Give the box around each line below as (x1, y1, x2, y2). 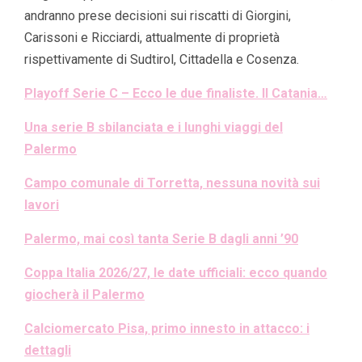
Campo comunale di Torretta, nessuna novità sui (24, 175, 320, 191)
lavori (24, 196, 59, 213)
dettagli (24, 342, 71, 358)
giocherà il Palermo (24, 286, 145, 302)
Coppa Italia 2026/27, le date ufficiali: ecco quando (24, 264, 327, 280)
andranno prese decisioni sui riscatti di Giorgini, (24, 7, 291, 23)
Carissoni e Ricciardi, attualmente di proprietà (24, 29, 280, 45)
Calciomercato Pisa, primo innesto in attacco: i (24, 320, 309, 336)
